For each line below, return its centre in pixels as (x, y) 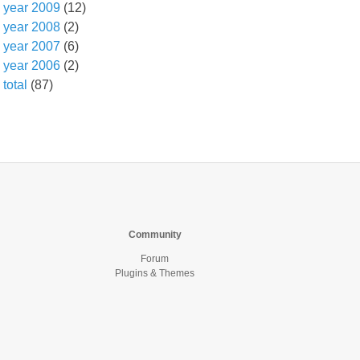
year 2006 (32, 65)
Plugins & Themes (155, 273)
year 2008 (32, 27)
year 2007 (32, 46)
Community (155, 235)
